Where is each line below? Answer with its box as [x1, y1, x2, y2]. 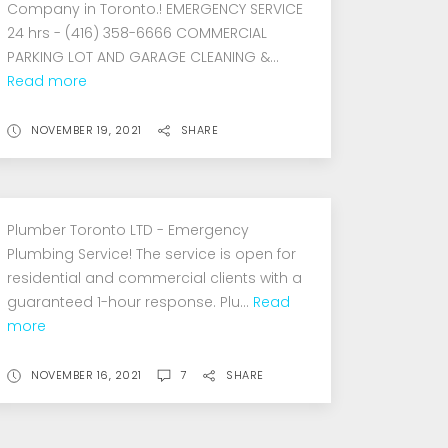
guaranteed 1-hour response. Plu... [7, 291, 254, 312]
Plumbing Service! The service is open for [7, 243, 297, 264]
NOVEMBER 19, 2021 [31, 121, 142, 138]
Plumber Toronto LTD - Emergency [7, 219, 250, 240]
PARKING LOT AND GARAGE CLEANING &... [7, 46, 280, 67]
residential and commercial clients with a [7, 267, 303, 288]
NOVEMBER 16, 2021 [31, 366, 142, 383]
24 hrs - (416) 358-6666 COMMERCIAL [7, 22, 268, 43]
